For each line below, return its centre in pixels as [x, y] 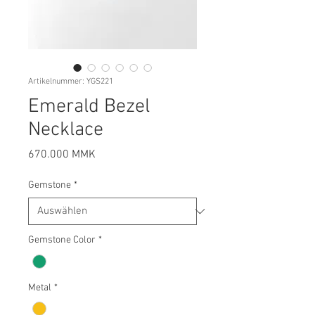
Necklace [66, 130]
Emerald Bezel [89, 107]
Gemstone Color [62, 240]
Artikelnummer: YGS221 [71, 82]
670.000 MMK [62, 155]
